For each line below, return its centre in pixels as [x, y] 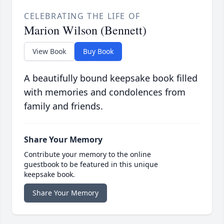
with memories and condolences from [105, 92]
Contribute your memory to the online [87, 154]
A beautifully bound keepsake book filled [111, 78]
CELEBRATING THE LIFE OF [82, 16]
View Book [49, 51]
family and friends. [63, 106]
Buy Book [98, 51]
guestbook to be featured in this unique [91, 164]
